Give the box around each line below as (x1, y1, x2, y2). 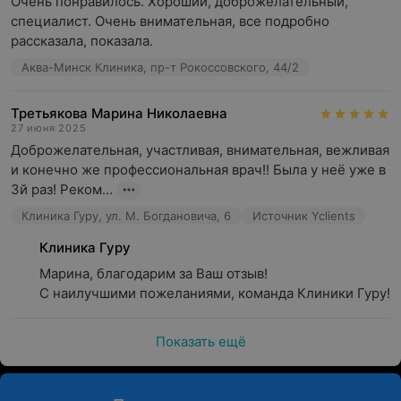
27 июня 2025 (11, 122, 87, 134)
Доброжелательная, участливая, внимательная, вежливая (11, 141, 389, 158)
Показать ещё (155, 333, 246, 350)
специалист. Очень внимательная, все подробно (11, 13, 329, 30)
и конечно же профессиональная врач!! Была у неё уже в (11, 161, 386, 178)
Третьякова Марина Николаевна (11, 105, 227, 122)
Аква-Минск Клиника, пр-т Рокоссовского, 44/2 (21, 60, 299, 74)
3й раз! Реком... (11, 181, 113, 198)
